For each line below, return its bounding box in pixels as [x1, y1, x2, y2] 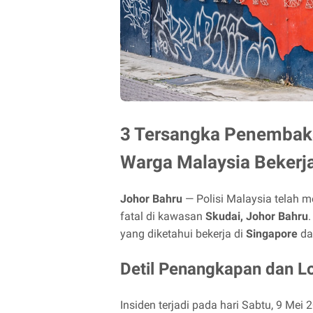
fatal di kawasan [120, 210, 205, 223]
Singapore [246, 227, 298, 240]
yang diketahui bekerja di [120, 227, 246, 240]
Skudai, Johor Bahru [205, 210, 308, 223]
